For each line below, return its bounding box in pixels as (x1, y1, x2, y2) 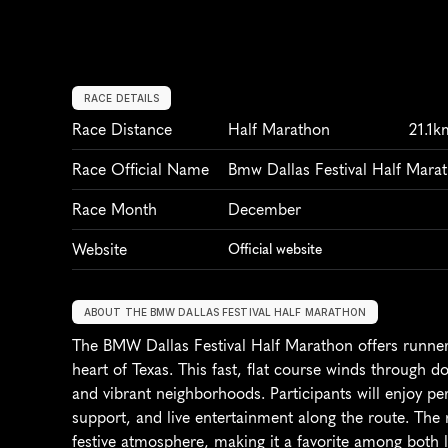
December (228, 199, 301, 219)
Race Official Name (72, 159, 209, 179)
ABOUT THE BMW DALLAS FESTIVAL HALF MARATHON (84, 305, 367, 318)
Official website (228, 240, 322, 258)
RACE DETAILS (84, 91, 160, 104)
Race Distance (72, 119, 172, 139)
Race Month (72, 199, 157, 219)
